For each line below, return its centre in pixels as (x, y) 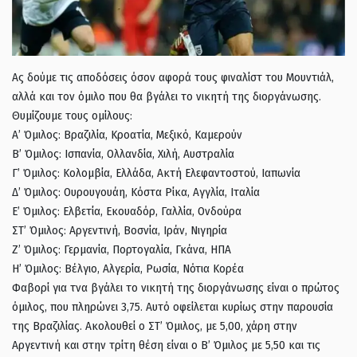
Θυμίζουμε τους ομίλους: (72, 116)
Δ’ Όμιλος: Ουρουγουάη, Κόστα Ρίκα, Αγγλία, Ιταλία (136, 192)
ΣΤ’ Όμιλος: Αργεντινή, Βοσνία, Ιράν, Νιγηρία (120, 231)
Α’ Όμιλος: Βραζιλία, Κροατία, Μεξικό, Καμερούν (127, 135)
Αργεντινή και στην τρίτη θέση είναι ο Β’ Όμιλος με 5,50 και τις (166, 345)
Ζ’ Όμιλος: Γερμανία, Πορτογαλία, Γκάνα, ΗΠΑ (122, 250)
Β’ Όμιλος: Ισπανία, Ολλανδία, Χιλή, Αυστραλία (123, 154)
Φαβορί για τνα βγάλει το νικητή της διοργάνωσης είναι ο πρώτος (176, 288)
